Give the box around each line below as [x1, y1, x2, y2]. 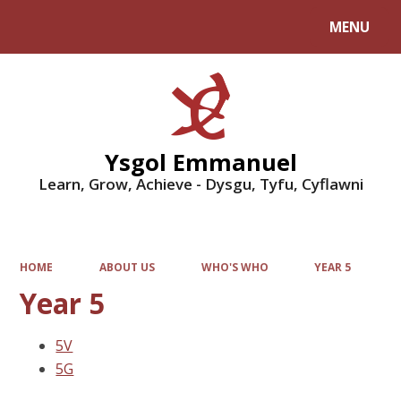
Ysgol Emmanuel [104, 146, 297, 177]
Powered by [18, 21, 92, 39]
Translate [124, 21, 184, 39]
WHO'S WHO [200, 260, 269, 275]
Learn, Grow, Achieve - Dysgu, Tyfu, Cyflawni [38, 173, 363, 194]
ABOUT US [99, 260, 155, 275]
